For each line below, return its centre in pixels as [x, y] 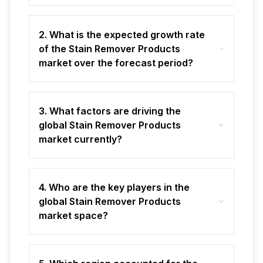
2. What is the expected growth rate [122, 34]
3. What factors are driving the [110, 111]
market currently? [80, 139]
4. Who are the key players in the [114, 187]
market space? [73, 215]
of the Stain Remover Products [109, 48]
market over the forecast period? [116, 63]
